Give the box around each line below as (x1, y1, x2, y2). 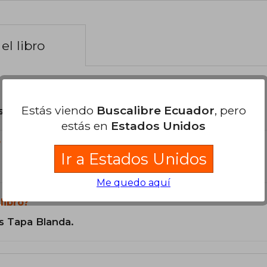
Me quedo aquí (97, 176, 170, 188)
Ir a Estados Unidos (60, 149, 207, 168)
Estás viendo (21, 103, 97, 117)
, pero (214, 103, 246, 117)
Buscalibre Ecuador (96, 103, 215, 117)
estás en (61, 118, 111, 133)
